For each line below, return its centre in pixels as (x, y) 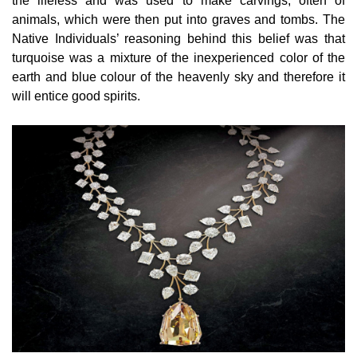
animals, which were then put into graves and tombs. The (178, 19)
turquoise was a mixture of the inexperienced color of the (178, 57)
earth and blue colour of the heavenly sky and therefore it (178, 76)
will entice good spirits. (76, 96)
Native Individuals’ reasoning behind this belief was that (178, 38)
